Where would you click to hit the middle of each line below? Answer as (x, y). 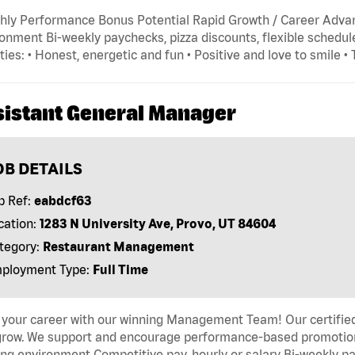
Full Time (120, 270)
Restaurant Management (118, 247)
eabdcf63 (63, 201)
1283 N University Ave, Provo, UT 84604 (157, 224)
